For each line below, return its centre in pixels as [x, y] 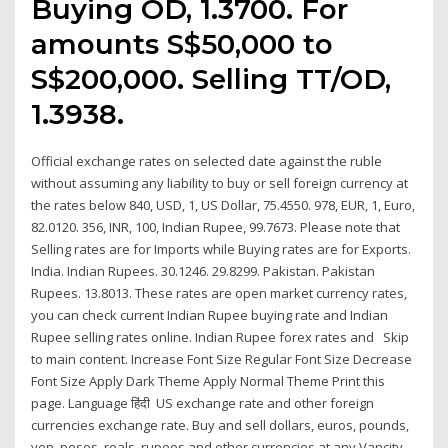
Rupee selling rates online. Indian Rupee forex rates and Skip [220, 336]
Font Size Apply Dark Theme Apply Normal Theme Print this [208, 380]
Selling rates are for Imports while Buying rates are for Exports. [221, 248]
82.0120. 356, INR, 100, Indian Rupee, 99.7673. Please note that [216, 226]
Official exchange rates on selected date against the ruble [207, 160]
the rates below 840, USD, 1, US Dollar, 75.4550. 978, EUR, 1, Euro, [223, 204]
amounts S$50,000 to [182, 43]
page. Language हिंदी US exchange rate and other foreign [203, 402]
